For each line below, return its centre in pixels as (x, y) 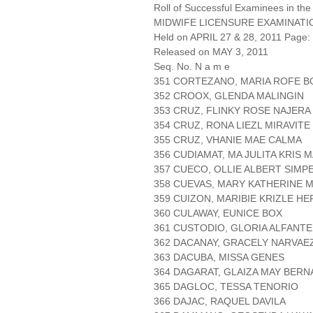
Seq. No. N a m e (192, 67)
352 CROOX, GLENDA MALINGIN (229, 96)
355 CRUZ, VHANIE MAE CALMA (228, 140)
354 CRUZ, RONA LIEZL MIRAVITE (232, 125)
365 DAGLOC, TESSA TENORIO (226, 287)
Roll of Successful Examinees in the (232, 8)
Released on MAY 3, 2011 (211, 52)
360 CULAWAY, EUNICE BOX (218, 213)
